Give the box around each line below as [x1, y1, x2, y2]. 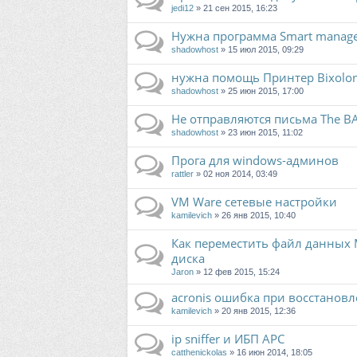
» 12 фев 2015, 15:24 [194, 267, 280, 277]
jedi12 [171, 3, 194, 14]
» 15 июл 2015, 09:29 [218, 45, 304, 55]
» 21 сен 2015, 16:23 [194, 3, 277, 14]
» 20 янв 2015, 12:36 [212, 306, 296, 316]
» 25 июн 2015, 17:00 [218, 86, 304, 96]
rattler [171, 169, 194, 179]
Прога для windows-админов [171, 152, 339, 169]
